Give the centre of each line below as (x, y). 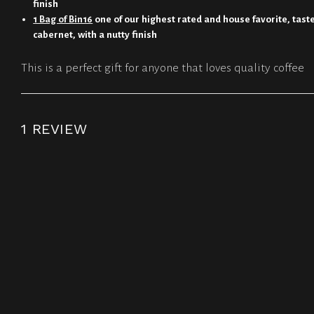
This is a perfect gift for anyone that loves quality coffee (163, 68)
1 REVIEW (54, 129)
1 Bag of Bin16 (63, 20)
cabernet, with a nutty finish (95, 35)
